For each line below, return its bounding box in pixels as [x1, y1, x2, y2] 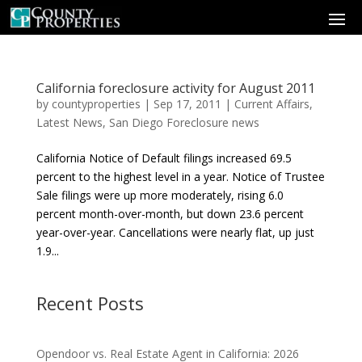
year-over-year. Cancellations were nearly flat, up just [36, 225, 314, 241]
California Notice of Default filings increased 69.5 [36, 150, 292, 166]
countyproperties [51, 96, 141, 112]
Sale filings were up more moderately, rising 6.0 [36, 187, 284, 204]
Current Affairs [234, 96, 309, 112]
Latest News [36, 115, 103, 131]
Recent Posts [36, 291, 144, 316]
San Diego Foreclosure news [108, 115, 259, 131]
